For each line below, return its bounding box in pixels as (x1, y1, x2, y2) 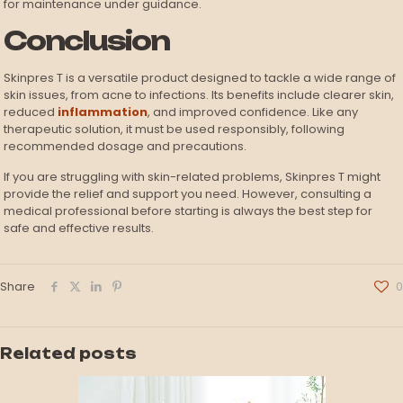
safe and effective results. (4, 219, 155, 237)
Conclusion (4, 24, 170, 58)
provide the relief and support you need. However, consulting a (4, 185, 372, 203)
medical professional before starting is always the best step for (4, 202, 373, 220)
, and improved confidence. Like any (148, 103, 359, 121)
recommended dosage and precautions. (4, 138, 247, 156)
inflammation (58, 103, 148, 121)
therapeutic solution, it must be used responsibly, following (4, 121, 345, 139)
